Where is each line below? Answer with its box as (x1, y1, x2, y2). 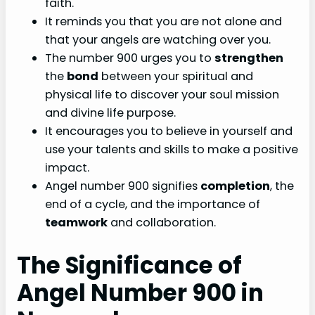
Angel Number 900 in (17, 276, 264, 309)
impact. (45, 160, 89, 176)
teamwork (45, 214, 108, 231)
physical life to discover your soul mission (45, 86, 279, 103)
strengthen (214, 50, 283, 67)
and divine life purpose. (45, 105, 176, 122)
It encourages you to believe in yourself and (45, 123, 292, 140)
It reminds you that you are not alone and (45, 13, 282, 30)
